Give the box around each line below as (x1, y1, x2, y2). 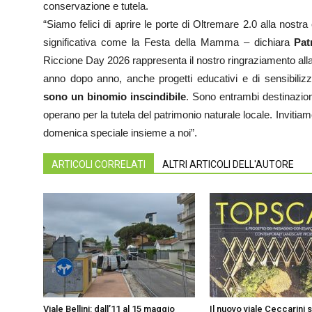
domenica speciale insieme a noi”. (43, 127, 197, 139)
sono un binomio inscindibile (43, 91, 186, 102)
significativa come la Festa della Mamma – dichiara (43, 36, 295, 48)
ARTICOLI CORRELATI (52, 159, 146, 170)
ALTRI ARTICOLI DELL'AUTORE (162, 159, 294, 170)
